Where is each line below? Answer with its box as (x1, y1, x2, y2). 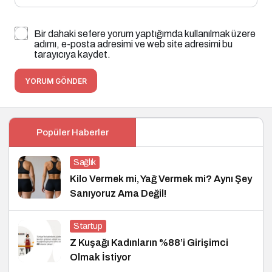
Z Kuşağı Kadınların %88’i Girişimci (70, 237, 228, 248)
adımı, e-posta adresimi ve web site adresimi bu (34, 39, 233, 50)
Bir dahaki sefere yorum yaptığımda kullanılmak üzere (34, 29, 256, 39)
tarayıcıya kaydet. (34, 49, 110, 60)
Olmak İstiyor (70, 252, 131, 263)
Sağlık (73, 158, 96, 168)
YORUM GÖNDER (25, 76, 87, 86)
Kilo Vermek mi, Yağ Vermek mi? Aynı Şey (70, 174, 252, 185)
